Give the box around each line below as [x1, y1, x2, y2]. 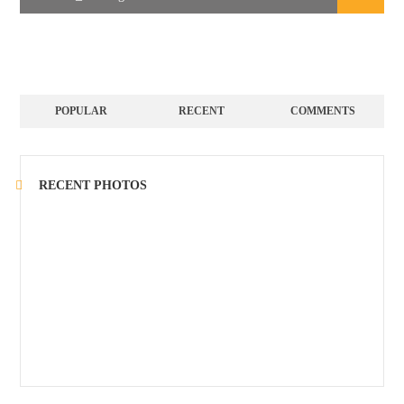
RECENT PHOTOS [39, 179, 148, 193]
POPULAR [54, 106, 107, 118]
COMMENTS [290, 106, 356, 118]
